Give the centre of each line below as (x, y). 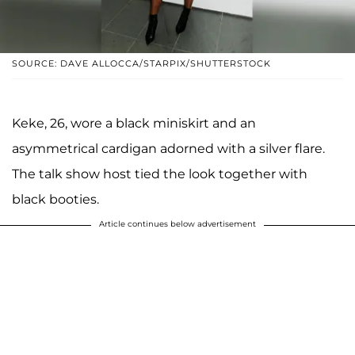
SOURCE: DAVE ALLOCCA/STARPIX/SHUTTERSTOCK (141, 64)
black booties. (55, 200)
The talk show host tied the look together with (160, 174)
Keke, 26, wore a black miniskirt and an (134, 124)
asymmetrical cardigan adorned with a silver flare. (168, 149)
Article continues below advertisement (177, 224)
